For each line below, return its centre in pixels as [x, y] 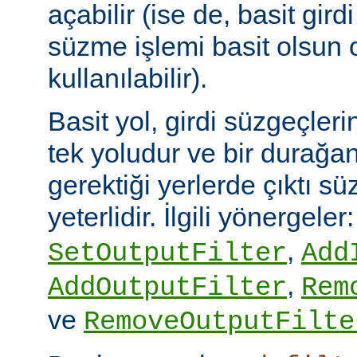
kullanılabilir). [127, 78]
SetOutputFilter [167, 253]
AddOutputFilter [167, 287]
